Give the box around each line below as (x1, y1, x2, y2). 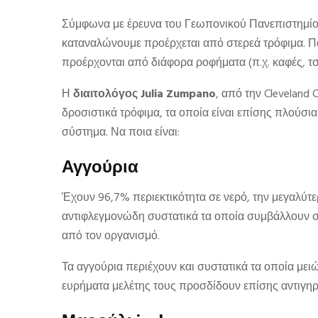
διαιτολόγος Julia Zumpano (73, 85, 216, 104)
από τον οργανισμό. (62, 227, 160, 246)
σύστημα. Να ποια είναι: (62, 124, 180, 142)
